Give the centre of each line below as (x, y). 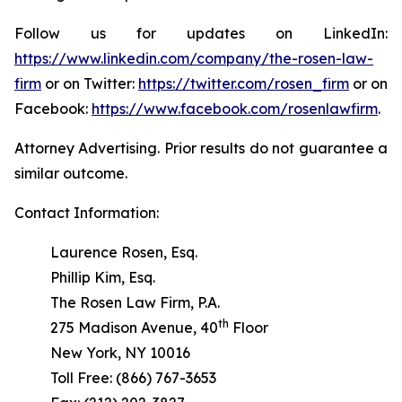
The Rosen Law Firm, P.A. (135, 302)
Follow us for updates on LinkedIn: (201, 33)
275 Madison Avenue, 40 (134, 328)
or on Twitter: (90, 83)
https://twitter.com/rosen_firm (244, 83)
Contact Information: (87, 213)
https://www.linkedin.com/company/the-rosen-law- (194, 58)
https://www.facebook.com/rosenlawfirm (235, 109)
